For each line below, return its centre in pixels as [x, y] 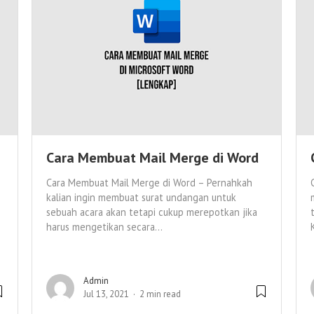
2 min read [160, 294]
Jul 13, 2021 [106, 294]
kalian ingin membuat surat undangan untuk [141, 198]
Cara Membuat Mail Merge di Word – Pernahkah [149, 183]
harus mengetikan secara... [104, 227]
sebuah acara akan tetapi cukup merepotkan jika [152, 212]
